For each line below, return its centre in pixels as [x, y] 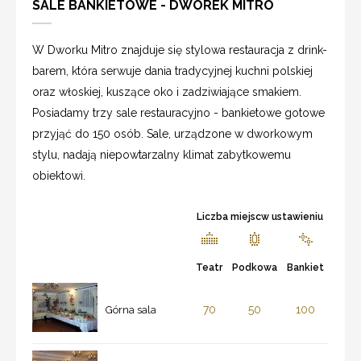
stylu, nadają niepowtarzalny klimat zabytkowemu [162, 154]
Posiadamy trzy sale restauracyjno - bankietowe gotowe [178, 112]
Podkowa [255, 267]
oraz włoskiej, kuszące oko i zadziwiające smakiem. [167, 91]
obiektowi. [59, 175]
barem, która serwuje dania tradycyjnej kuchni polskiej [172, 71]
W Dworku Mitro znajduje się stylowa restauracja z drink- [180, 50]
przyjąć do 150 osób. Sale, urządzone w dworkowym [172, 133]
